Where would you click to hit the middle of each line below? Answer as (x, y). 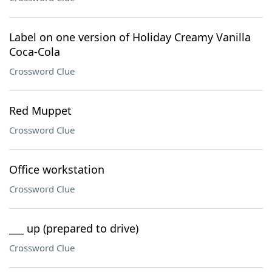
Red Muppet (40, 110)
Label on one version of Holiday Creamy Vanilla (130, 37)
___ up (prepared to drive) (74, 228)
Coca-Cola (35, 52)
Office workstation (57, 169)
